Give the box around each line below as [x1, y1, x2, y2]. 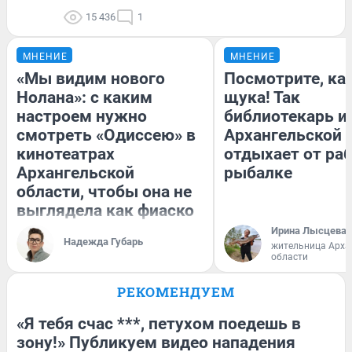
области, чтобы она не [16, 181, 192, 201]
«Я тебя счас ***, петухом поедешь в [16, 313, 301, 333]
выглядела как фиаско [16, 200, 194, 220]
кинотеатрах [16, 144, 115, 163]
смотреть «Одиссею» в [16, 125, 196, 145]
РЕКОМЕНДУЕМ [117, 282, 235, 301]
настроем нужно [16, 106, 147, 126]
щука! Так [224, 87, 300, 107]
